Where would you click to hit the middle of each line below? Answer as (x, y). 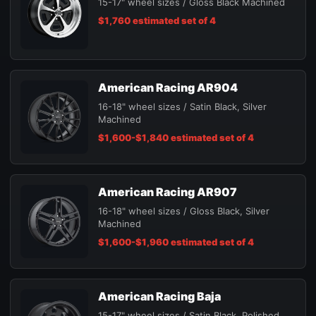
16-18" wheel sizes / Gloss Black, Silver (184, 211)
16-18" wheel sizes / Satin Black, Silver (182, 107)
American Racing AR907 (168, 192)
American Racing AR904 (168, 88)
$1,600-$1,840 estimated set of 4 (176, 138)
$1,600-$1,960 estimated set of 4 (176, 242)
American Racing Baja (159, 297)
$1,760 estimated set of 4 (157, 21)
